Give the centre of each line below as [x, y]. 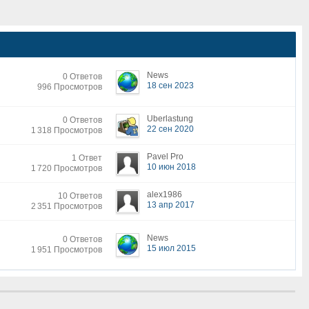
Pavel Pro [165, 156]
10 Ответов [80, 196]
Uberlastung [170, 118]
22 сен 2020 [170, 129]
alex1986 [165, 194]
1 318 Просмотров [67, 130]
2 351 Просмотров [67, 206]
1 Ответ [87, 158]
